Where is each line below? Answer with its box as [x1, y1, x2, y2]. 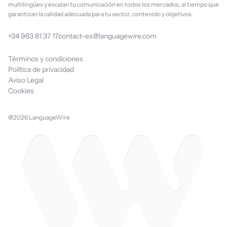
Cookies [8, 86, 34, 95]
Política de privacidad [8, 65, 74, 74]
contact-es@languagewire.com [58, 31, 157, 41]
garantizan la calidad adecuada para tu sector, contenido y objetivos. [8, 10, 193, 18]
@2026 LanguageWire [8, 113, 70, 121]
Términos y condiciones [8, 54, 83, 63]
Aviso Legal [8, 75, 44, 85]
